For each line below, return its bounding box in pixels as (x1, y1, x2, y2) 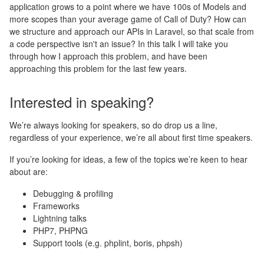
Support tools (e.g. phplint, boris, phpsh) (33, 237, 183, 249)
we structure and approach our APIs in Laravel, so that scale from (9, 25, 254, 37)
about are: (9, 166, 48, 177)
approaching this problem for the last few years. (9, 62, 187, 74)
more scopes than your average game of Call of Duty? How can (9, 13, 246, 25)
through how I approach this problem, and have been (9, 50, 207, 62)
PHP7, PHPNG (33, 225, 88, 236)
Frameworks (33, 200, 80, 212)
